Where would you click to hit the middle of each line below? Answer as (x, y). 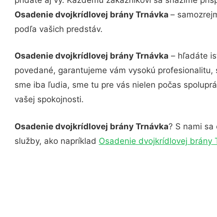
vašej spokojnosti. (49, 99)
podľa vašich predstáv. (59, 29)
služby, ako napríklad (57, 141)
